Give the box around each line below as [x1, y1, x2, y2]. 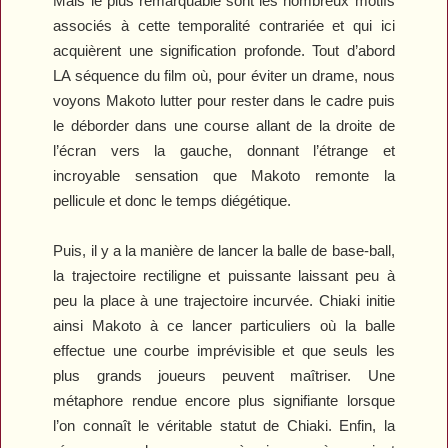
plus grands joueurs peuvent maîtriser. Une [53, 366, 395, 384]
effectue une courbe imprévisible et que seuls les [53, 341, 395, 359]
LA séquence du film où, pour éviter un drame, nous [53, 66, 395, 84]
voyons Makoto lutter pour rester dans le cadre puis [53, 91, 395, 109]
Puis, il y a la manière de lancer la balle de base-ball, [53, 241, 395, 259]
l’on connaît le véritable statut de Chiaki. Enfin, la [53, 416, 395, 434]
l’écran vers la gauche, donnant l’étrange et [53, 141, 395, 159]
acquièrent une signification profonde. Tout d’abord [53, 41, 395, 59]
